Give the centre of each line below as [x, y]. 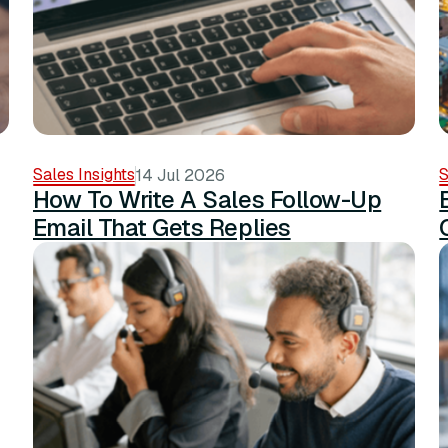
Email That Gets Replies [161, 228]
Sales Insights [83, 175]
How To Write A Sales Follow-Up [207, 200]
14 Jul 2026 [180, 176]
